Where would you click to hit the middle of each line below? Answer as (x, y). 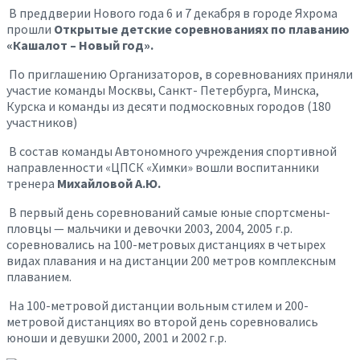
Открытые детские (113, 29)
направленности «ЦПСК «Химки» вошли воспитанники (163, 167)
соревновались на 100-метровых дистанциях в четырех (166, 244)
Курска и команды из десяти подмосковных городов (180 (169, 106)
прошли (30, 29)
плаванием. (39, 276)
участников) (42, 122)
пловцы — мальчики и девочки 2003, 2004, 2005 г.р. (149, 228)
